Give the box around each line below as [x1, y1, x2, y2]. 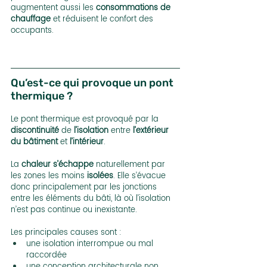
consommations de [96, 2, 173, 15]
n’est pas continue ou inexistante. [11, 204, 137, 217]
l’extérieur [133, 125, 171, 138]
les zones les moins [11, 170, 87, 183]
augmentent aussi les [11, 2, 96, 15]
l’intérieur [70, 136, 104, 149]
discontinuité [11, 125, 59, 138]
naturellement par [94, 159, 167, 172]
